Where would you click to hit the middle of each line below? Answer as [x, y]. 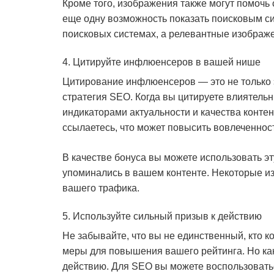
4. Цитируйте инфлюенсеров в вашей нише [161, 62]
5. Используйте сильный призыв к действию [162, 216]
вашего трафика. [101, 188]
